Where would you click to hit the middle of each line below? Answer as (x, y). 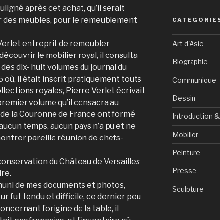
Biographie (190, 62)
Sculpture (188, 189)
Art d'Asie (188, 44)
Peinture (186, 153)
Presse (184, 171)
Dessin (184, 98)
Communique (194, 80)
